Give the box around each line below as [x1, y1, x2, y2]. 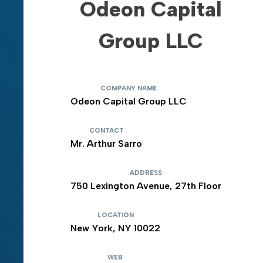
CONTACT [89, 126, 124, 134]
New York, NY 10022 [70, 222, 160, 234]
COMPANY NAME [100, 84, 157, 92]
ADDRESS [130, 168, 162, 177]
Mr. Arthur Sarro [70, 137, 142, 149]
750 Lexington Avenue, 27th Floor [70, 180, 221, 191]
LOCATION [97, 211, 134, 219]
